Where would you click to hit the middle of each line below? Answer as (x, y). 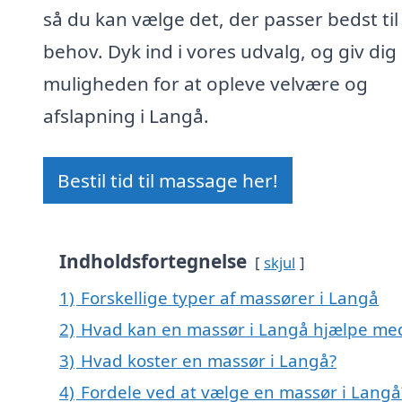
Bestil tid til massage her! (168, 181)
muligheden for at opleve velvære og (205, 84)
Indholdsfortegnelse (153, 262)
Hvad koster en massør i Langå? (209, 361)
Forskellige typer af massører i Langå (230, 298)
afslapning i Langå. (126, 116)
